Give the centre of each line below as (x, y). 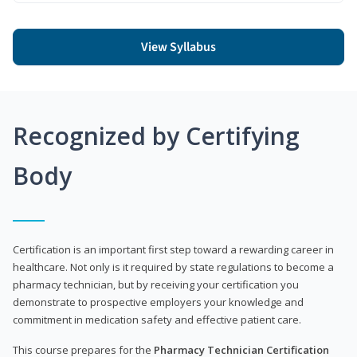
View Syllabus (178, 47)
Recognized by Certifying (156, 135)
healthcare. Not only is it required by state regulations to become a (173, 267)
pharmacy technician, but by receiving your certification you (156, 284)
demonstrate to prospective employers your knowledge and (158, 302)
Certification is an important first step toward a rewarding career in (173, 249)
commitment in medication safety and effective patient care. (157, 319)
